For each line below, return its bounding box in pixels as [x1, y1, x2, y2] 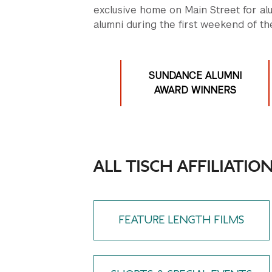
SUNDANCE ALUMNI [148, 69, 242, 82]
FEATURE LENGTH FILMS [118, 214, 245, 226]
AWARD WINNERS [154, 84, 236, 97]
